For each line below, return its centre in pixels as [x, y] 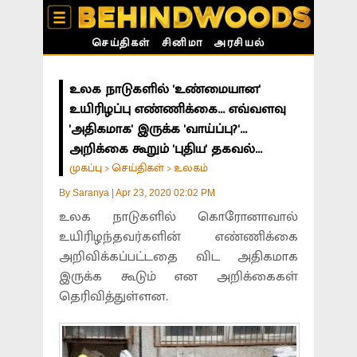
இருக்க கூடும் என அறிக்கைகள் [178, 277]
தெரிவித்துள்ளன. [114, 297]
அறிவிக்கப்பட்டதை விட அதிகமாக [178, 257]
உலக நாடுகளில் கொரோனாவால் [178, 217]
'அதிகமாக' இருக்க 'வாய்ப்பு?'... [158, 129]
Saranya [91, 193]
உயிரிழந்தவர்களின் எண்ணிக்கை [178, 237]
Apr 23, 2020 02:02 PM [165, 193]
